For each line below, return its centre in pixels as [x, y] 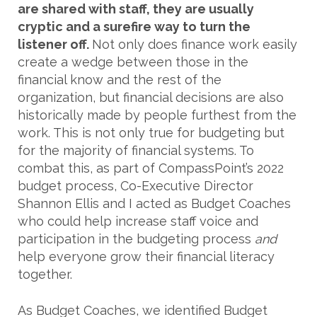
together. [45, 275]
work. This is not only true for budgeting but [151, 133]
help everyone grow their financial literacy [146, 257]
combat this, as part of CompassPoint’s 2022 [151, 168]
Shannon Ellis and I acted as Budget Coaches [154, 204]
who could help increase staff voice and [138, 221]
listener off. [55, 45]
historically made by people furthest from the [157, 115]
